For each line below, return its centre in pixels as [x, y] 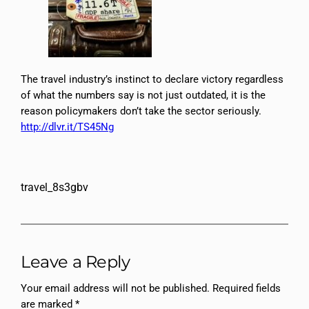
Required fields [247, 289]
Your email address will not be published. [116, 289]
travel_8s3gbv [55, 187]
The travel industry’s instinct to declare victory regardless [152, 80]
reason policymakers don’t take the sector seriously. [141, 112]
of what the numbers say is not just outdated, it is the [143, 96]
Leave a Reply [76, 261]
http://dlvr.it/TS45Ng [68, 128]
